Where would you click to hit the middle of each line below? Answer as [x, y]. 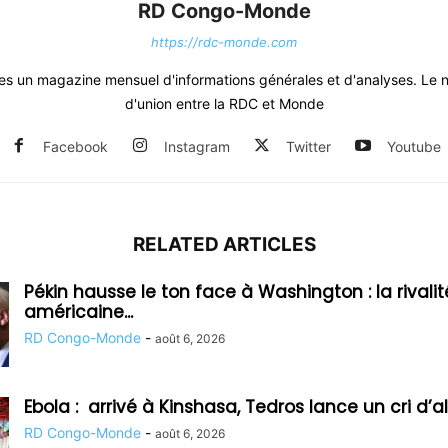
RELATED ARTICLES [224, 244]
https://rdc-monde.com [224, 41]
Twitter [308, 146]
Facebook [75, 146]
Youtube [414, 146]
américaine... [78, 311]
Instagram [197, 146]
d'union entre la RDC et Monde [224, 103]
